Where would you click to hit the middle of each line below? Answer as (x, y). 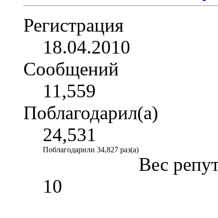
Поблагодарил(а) (91, 112)
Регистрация (73, 25)
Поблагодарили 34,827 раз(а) (91, 149)
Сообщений (71, 69)
